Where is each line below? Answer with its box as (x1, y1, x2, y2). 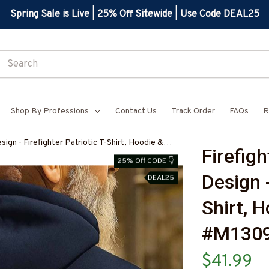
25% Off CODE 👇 (118, 156, 174, 166)
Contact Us (115, 106, 157, 116)
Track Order (171, 106, 215, 116)
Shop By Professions (11, 106, 89, 116)
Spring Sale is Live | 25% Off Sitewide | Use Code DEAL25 (10, 8, 259, 20)
